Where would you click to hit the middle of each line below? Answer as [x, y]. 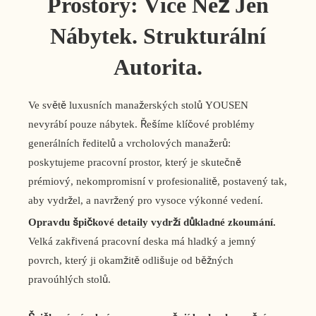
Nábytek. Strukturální [158, 36]
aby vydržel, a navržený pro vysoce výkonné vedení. [146, 200]
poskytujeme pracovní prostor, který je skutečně [135, 162]
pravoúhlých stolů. [69, 280]
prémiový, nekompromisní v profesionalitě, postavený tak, [158, 181]
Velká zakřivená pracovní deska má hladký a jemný [142, 242]
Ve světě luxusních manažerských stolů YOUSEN [138, 105]
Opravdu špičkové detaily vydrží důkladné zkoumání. [152, 223]
